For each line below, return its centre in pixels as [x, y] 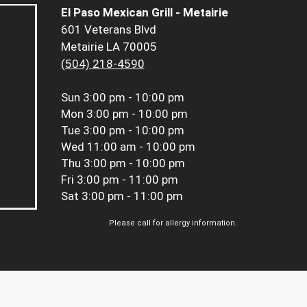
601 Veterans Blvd [108, 30]
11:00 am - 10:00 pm [141, 147]
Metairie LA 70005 [109, 47]
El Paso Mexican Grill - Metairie [144, 13]
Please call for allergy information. [173, 223]
